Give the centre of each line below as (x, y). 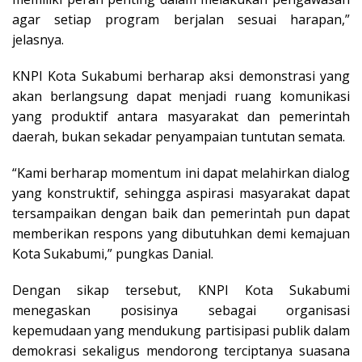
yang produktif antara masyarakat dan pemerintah (181, 116)
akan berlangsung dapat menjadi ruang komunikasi (181, 96)
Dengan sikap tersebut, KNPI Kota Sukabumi (181, 290)
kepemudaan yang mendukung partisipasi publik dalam (181, 330)
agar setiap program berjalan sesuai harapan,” (181, 19)
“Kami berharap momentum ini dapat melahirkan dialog (181, 173)
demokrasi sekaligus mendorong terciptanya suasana (181, 350)
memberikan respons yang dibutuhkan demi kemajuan (181, 233)
